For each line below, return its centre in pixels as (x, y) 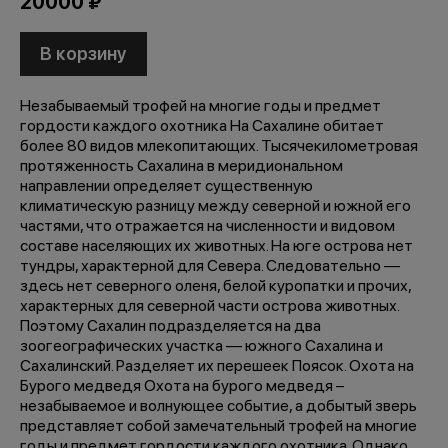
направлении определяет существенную (166, 185)
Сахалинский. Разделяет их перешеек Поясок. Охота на (217, 365)
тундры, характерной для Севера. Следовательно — (210, 265)
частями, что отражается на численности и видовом (207, 225)
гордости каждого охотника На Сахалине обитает (202, 125)
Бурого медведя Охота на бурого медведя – (182, 385)
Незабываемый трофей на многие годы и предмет (200, 105)
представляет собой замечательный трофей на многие (218, 425)
